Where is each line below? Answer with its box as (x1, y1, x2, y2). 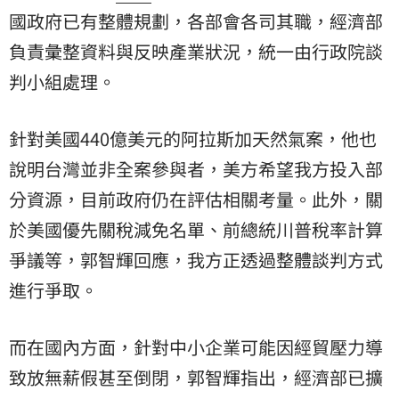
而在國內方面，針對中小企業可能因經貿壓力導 (9, 333, 383, 360)
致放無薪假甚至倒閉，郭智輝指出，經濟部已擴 (9, 363, 383, 390)
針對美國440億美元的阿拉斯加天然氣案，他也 (9, 125, 377, 151)
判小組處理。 (9, 68, 116, 94)
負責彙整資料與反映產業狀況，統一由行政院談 (9, 37, 383, 64)
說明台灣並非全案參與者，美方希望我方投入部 (9, 155, 383, 182)
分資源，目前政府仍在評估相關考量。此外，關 (9, 185, 383, 212)
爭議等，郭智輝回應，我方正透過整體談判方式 (9, 246, 383, 273)
